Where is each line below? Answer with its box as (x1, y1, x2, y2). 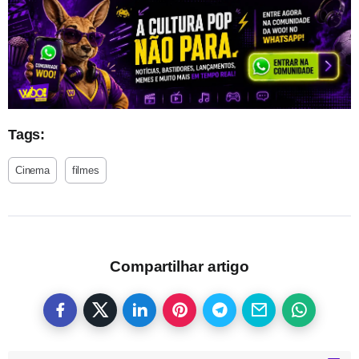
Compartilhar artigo (110, 257, 249, 275)
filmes (71, 163, 99, 176)
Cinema (15, 163, 50, 176)
